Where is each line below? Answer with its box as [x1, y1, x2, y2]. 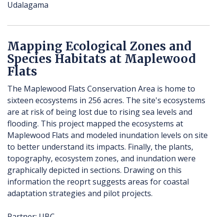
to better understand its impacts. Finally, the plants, [7, 141, 193, 153]
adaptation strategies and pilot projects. [7, 188, 153, 199]
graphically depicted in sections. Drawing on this [7, 165, 182, 176]
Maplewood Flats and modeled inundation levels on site [7, 130, 208, 141]
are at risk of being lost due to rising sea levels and [7, 107, 192, 118]
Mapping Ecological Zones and [7, 39, 191, 54]
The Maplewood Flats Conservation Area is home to [7, 83, 195, 94]
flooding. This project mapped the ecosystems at [7, 118, 183, 129]
